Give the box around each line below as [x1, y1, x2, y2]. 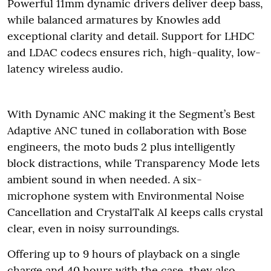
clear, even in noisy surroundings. [7, 221, 179, 235]
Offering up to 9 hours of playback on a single [7, 246, 240, 261]
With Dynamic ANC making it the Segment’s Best [7, 106, 255, 121]
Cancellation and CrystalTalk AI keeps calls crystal [7, 204, 263, 219]
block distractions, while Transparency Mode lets [7, 155, 260, 170]
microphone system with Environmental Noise [7, 188, 244, 203]
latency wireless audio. [7, 61, 123, 76]
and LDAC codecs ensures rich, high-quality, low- [7, 45, 261, 59]
